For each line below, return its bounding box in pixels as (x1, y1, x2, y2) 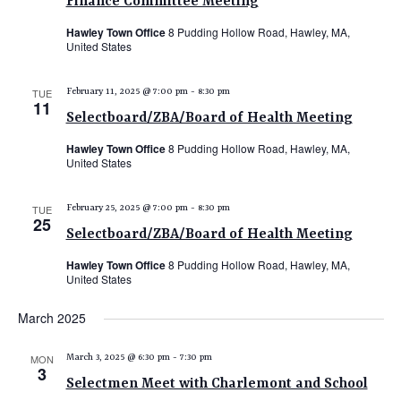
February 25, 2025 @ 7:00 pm (65, 202, 188, 213)
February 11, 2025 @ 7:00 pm (65, 86, 188, 97)
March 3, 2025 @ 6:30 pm (65, 352, 170, 363)
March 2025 (17, 309, 86, 327)
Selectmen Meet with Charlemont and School (65, 376, 368, 392)
